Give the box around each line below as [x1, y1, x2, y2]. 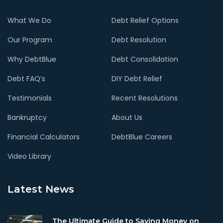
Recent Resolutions [111, 93, 178, 103]
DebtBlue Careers [111, 131, 172, 142]
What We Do [7, 15, 51, 25]
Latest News [7, 183, 74, 195]
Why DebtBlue [7, 54, 56, 64]
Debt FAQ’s [7, 73, 45, 84]
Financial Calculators [7, 131, 80, 142]
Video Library [7, 151, 51, 161]
